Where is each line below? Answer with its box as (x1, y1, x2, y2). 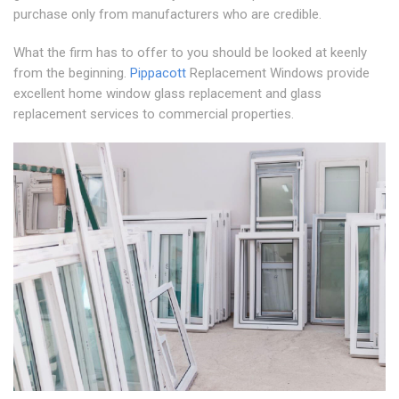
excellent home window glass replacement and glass (13, 85, 322, 102)
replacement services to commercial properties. (13, 106, 294, 123)
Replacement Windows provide (186, 65, 370, 82)
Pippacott (130, 65, 186, 82)
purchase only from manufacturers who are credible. (13, 6, 322, 23)
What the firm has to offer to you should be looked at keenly (13, 45, 367, 61)
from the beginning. (13, 65, 130, 82)
